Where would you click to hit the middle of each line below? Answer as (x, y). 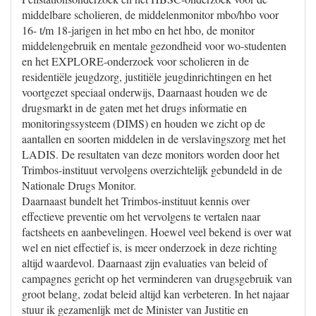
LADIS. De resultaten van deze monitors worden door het (151, 154)
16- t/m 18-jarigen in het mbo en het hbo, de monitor (138, 30)
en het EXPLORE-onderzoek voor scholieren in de (135, 61)
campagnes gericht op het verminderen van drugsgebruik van (157, 278)
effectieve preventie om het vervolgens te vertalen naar (141, 216)
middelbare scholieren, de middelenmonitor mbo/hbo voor (150, 14)
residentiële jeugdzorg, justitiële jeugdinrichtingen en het (147, 77)
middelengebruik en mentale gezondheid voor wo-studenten (154, 45)
